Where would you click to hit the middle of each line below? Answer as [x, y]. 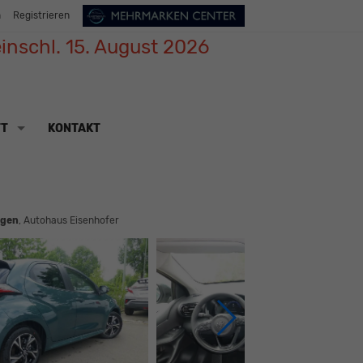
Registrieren [41, 16]
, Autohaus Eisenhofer [68, 221]
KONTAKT [74, 128]
